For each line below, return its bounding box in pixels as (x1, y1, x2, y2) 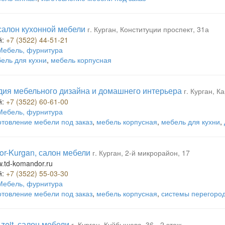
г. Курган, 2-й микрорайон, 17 (92, 148, 190, 158)
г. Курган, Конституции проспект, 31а (87, 24, 209, 34)
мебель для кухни (161, 117, 220, 127)
